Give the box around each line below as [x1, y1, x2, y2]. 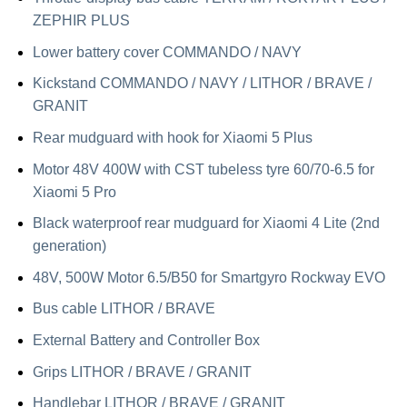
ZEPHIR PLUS [32, 13, 130, 29]
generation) [32, 238, 106, 254]
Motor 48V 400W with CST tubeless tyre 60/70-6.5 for [32, 161, 374, 177]
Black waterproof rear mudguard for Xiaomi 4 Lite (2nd [32, 215, 380, 232]
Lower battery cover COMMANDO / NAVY [32, 44, 302, 60]
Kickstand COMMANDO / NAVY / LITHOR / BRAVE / [32, 75, 372, 92]
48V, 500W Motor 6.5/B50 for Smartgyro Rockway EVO [32, 269, 385, 285]
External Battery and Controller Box [32, 332, 260, 348]
